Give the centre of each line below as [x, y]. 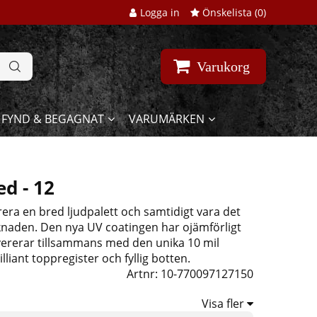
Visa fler [224, 304]
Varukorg [223, 67]
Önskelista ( [229, 12]
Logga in [160, 12]
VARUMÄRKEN [166, 119]
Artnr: [143, 274]
